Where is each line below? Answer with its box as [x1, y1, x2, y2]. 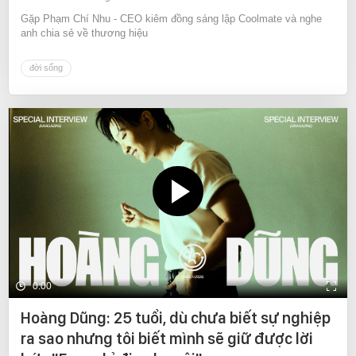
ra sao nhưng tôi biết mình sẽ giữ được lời [21, 329, 313, 349]
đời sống [29, 62, 63, 72]
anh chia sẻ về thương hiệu [21, 26, 148, 39]
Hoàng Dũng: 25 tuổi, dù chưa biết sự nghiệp [21, 308, 331, 328]
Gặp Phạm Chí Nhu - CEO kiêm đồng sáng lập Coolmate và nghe [21, 12, 322, 25]
